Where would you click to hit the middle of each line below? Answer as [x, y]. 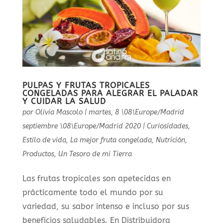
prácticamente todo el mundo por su [93, 192]
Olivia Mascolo [59, 112]
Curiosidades [167, 126]
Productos [38, 154]
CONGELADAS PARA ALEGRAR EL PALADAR [110, 93]
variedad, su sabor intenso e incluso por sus [106, 206]
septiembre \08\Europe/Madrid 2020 [81, 126]
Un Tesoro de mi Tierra [95, 154]
